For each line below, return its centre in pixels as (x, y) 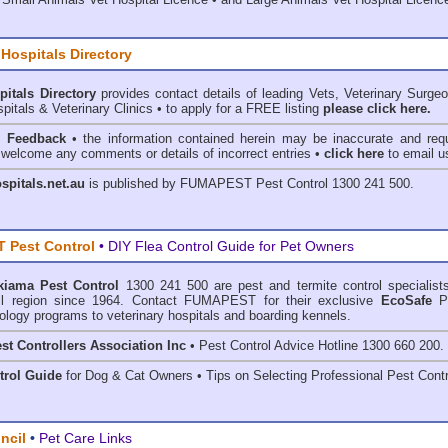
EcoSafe (406, 300)
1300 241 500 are (179, 285)
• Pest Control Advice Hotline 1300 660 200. (315, 345)
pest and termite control (310, 285)
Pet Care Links (85, 438)
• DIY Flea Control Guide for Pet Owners (224, 246)
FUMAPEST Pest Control (254, 183)
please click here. (377, 108)
